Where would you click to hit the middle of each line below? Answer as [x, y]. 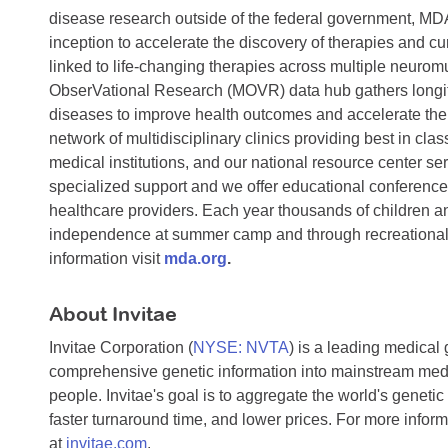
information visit [106, 259]
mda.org [195, 259]
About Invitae [113, 314]
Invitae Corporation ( [121, 348]
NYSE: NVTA [241, 348]
